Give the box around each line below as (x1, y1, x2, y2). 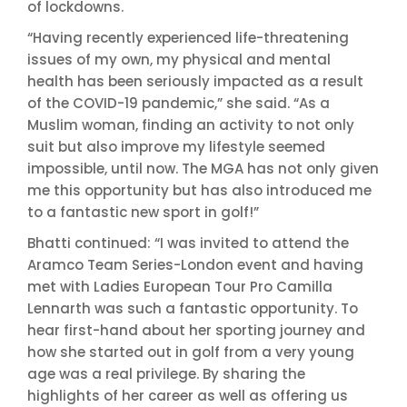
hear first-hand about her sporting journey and (27, 321, 365, 340)
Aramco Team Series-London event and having (27, 255, 363, 274)
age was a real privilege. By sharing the (27, 364, 305, 383)
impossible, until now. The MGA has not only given (27, 159, 379, 178)
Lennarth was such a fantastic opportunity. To (27, 299, 358, 318)
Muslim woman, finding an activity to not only (27, 115, 354, 134)
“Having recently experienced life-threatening (27, 28, 349, 47)
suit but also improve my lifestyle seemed (27, 137, 325, 156)
